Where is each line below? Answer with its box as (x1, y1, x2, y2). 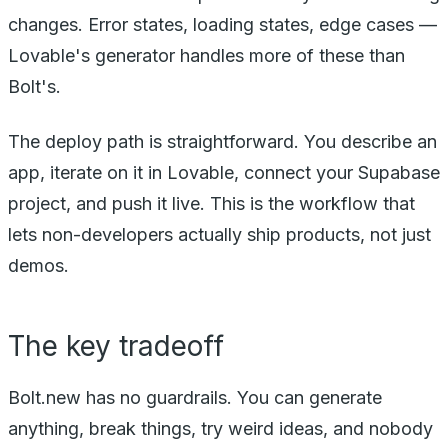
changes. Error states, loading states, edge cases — (8, 13, 437, 35)
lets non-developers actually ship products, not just (8, 223, 431, 245)
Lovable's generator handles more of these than (8, 44, 405, 66)
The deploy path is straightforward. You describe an (8, 130, 437, 152)
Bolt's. (8, 75, 61, 97)
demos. (8, 254, 69, 276)
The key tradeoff (8, 328, 224, 363)
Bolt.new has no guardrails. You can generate (8, 386, 382, 408)
